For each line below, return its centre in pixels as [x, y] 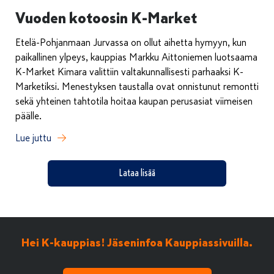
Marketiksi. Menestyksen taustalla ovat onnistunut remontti [137, 87]
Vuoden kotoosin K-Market [106, 18]
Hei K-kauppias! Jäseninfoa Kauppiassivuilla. [137, 242]
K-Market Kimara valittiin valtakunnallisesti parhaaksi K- [129, 72]
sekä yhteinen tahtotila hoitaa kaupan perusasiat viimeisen [134, 101]
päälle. [28, 116]
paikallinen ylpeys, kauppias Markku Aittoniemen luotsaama [136, 57]
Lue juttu [33, 138]
